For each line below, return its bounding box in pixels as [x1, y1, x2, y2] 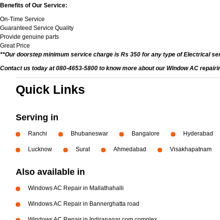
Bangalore [132, 130, 160, 137]
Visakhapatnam [170, 146, 212, 153]
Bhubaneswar [71, 130, 108, 137]
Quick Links [16, 82, 85, 96]
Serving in [16, 112, 58, 122]
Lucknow [28, 146, 52, 153]
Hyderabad [183, 130, 213, 137]
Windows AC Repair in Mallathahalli [28, 185, 124, 192]
